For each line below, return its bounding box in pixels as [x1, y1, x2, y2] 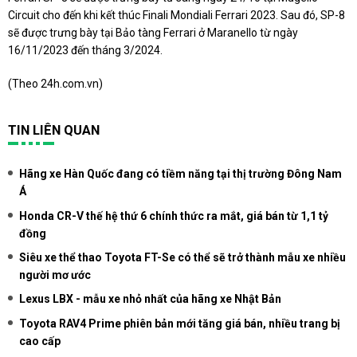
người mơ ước [19, 268, 91, 281]
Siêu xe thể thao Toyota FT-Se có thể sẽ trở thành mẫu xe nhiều [19, 250, 346, 264]
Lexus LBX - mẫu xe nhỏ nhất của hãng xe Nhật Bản [19, 292, 281, 306]
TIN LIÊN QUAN [8, 122, 100, 139]
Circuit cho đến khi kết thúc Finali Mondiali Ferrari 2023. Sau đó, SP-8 [8, 9, 345, 22]
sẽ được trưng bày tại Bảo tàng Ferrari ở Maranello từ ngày [8, 26, 298, 40]
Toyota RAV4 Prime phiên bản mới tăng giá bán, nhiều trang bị [19, 316, 340, 330]
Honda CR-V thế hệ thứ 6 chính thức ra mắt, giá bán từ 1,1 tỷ [19, 209, 328, 222]
